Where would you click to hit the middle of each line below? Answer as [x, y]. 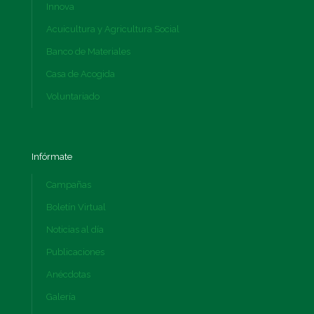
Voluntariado [73, 97]
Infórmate [52, 157]
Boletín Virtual [76, 207]
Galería [61, 297]
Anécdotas [68, 275]
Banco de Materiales [88, 52]
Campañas [69, 185]
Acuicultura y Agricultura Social [113, 29]
